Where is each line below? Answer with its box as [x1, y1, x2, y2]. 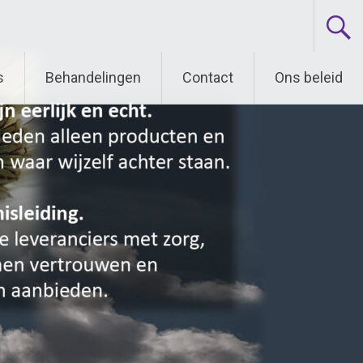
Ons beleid [275, 69, 343, 86]
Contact [182, 69, 233, 86]
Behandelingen [45, 69, 141, 86]
